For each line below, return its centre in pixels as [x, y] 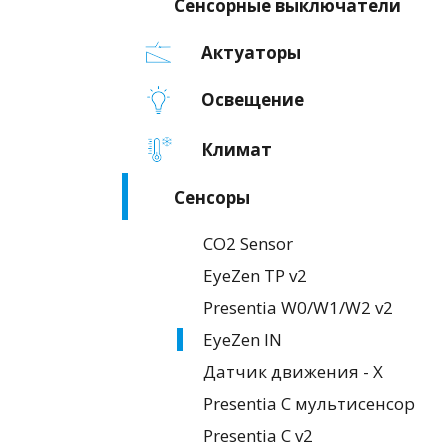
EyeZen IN [242, 339]
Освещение [252, 100]
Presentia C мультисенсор [309, 403]
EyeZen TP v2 [255, 275]
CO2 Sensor [248, 243]
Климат [236, 149]
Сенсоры [212, 197]
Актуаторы [251, 52]
